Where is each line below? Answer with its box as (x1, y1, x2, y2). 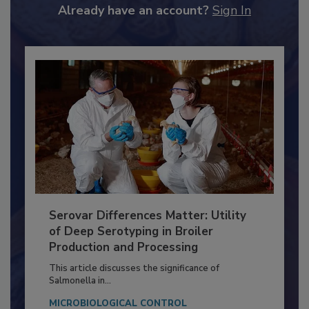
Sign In (212, 30, 251, 48)
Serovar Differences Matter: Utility (48, 237, 246, 253)
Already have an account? (58, 30, 209, 48)
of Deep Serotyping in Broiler (48, 252, 213, 269)
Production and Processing (48, 268, 198, 285)
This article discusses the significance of (48, 291, 219, 304)
